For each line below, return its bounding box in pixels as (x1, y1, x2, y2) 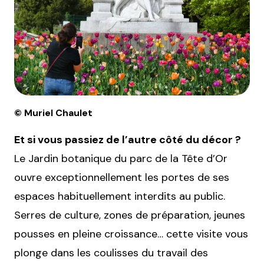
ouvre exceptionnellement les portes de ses (14, 170, 229, 185)
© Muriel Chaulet (14, 107, 93, 120)
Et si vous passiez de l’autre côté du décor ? (14, 133, 241, 147)
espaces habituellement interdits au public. (14, 189, 225, 204)
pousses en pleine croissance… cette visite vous (14, 227, 248, 242)
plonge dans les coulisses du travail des (14, 246, 208, 260)
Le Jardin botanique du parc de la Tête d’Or (14, 151, 227, 166)
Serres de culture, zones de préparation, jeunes (14, 208, 245, 223)
